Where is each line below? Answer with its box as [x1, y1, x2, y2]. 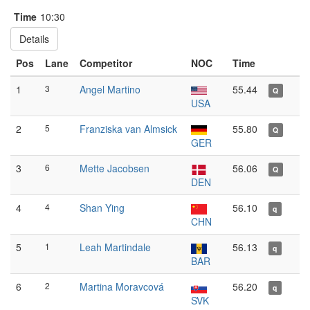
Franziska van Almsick [80, 122, 177, 136]
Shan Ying [80, 201, 125, 215]
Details [19, 32, 49, 46]
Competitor [80, 56, 132, 70]
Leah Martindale [80, 240, 151, 254]
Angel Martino [80, 82, 140, 96]
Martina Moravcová [80, 280, 164, 293]
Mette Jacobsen [80, 161, 149, 175]
